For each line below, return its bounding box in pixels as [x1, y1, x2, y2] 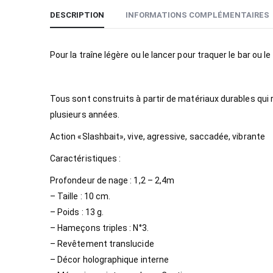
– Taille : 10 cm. [50, 191, 111, 201]
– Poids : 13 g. [50, 207, 104, 217]
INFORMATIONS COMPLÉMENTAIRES [126, 10, 269, 19]
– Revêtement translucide [50, 238, 154, 249]
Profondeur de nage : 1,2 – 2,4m [50, 175, 175, 185]
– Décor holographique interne [50, 254, 169, 264]
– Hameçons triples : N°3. [50, 222, 149, 233]
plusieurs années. [50, 109, 120, 119]
